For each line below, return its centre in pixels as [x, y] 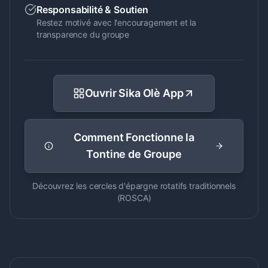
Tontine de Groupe [134, 154]
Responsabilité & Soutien [92, 10]
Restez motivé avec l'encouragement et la [116, 22]
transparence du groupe [83, 34]
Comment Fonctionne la [134, 137]
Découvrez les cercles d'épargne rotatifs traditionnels [134, 186]
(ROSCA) [134, 198]
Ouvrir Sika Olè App [134, 93]
